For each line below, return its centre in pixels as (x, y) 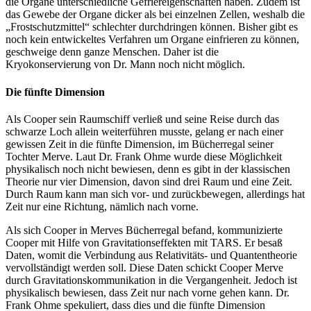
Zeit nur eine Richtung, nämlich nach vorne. (102, 206)
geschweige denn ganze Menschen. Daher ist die (112, 52)
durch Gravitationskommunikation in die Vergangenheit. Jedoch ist (151, 280)
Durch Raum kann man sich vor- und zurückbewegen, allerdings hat (155, 194)
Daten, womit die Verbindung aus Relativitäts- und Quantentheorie (151, 255)
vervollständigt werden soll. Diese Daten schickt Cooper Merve (144, 267)
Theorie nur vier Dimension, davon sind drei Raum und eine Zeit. (149, 181)
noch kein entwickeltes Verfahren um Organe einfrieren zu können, (152, 40)
